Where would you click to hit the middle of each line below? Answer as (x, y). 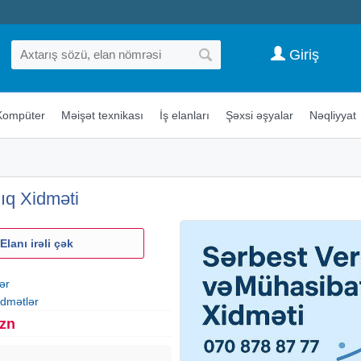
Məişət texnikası (102, 115)
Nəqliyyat (332, 115)
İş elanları (184, 115)
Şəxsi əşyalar (259, 115)
